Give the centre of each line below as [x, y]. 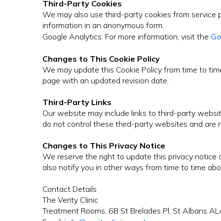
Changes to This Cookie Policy [101, 59]
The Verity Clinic [70, 200]
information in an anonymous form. [103, 25]
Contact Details [70, 189]
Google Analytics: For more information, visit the [127, 37]
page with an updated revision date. [106, 81]
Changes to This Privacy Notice [104, 146]
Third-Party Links [77, 102]
